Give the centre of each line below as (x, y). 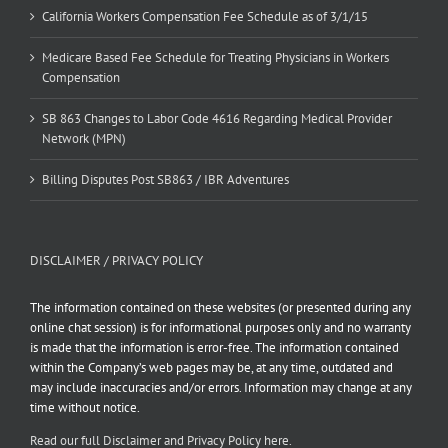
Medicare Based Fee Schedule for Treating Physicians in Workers (215, 57)
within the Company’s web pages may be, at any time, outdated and (211, 367)
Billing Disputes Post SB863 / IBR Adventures (165, 179)
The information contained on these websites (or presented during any (220, 307)
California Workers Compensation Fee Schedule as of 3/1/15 (205, 16)
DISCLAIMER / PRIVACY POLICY (116, 260)
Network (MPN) (84, 138)
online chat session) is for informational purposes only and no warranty (220, 327)
